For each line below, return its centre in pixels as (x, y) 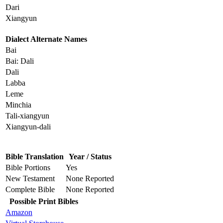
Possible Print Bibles (44, 202)
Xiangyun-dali (28, 127)
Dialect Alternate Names (46, 39)
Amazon (19, 213)
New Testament (30, 179)
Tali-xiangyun (27, 116)
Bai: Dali (20, 61)
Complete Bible (30, 190)
